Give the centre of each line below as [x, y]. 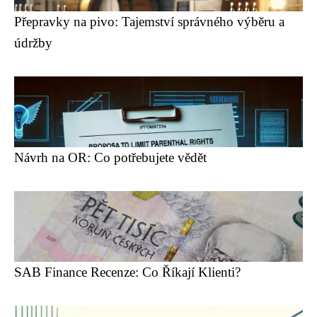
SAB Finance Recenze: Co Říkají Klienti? [127, 272]
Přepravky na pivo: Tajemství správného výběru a [149, 22]
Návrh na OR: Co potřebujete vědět [110, 157]
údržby [33, 43]
